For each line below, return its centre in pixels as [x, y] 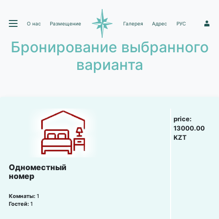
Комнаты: [23, 196]
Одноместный [38, 167]
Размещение [66, 23]
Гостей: [20, 204]
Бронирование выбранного [109, 47]
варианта [109, 65]
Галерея [133, 23]
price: [183, 119]
